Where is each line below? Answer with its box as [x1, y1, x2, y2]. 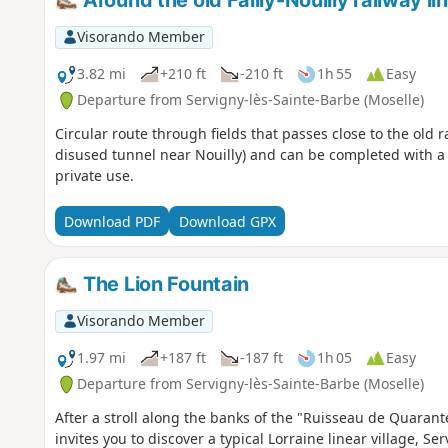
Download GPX [178, 211, 276, 231]
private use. [54, 166, 134, 186]
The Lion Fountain [78, 272, 250, 297]
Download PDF [63, 211, 160, 231]
